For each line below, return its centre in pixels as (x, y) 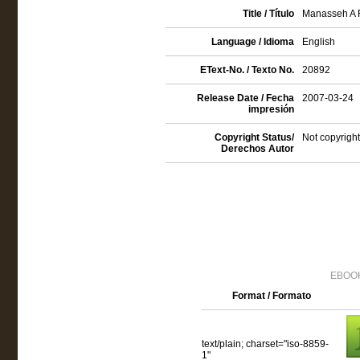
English (318, 42)
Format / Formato (272, 296)
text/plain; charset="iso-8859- (265, 344)
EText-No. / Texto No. (247, 70)
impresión (271, 109)
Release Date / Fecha (245, 98)
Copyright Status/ (254, 137)
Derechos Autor (257, 149)
